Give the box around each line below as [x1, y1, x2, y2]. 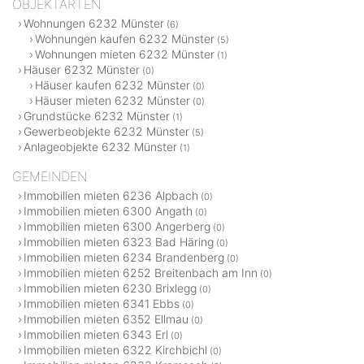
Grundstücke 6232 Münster [24, 108, 170, 123]
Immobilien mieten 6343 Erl [24, 327, 168, 341]
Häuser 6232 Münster [24, 62, 140, 76]
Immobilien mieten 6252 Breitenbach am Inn [24, 265, 258, 279]
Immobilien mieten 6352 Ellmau [24, 311, 188, 326]
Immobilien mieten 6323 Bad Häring [24, 234, 214, 249]
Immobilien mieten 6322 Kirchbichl [24, 342, 207, 357]
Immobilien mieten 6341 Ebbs [24, 296, 180, 310]
